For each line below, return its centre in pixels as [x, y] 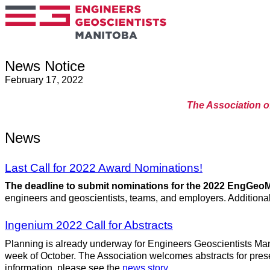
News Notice [45, 66]
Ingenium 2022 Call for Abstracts [89, 225]
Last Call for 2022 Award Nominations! [104, 168]
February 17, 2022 [44, 80]
